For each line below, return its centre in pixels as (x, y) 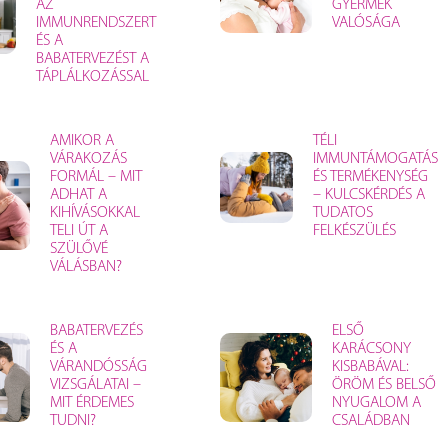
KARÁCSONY (371, 348)
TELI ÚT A (78, 230)
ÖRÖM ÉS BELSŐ (383, 384)
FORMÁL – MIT (95, 176)
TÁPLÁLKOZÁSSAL (92, 76)
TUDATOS (343, 212)
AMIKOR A (81, 140)
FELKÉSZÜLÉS (354, 230)
